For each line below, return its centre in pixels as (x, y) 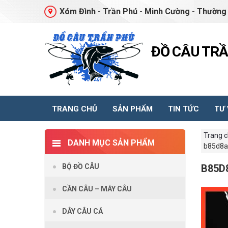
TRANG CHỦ (75, 109)
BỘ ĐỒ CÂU (81, 167)
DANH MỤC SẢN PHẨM (111, 143)
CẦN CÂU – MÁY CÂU (97, 189)
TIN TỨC (183, 109)
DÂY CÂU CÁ (82, 211)
